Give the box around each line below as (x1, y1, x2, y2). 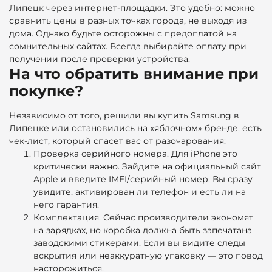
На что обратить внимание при (9, 64, 259, 83)
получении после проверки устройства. (9, 53, 190, 64)
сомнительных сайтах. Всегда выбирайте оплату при (9, 40, 246, 52)
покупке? (9, 81, 83, 100)
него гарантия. (33, 199, 99, 210)
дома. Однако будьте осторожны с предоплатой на (9, 27, 237, 39)
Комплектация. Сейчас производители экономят (33, 211, 253, 223)
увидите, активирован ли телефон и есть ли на (33, 186, 246, 197)
